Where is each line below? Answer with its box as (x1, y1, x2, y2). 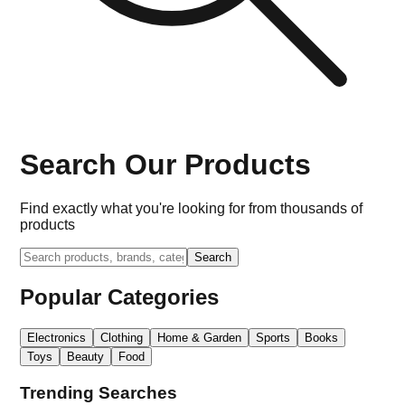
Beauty (67, 349, 105, 363)
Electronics (27, 330, 87, 344)
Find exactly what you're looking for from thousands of (20, 201, 363, 216)
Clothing (100, 330, 144, 344)
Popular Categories (20, 284, 220, 309)
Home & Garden (157, 330, 242, 344)
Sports (256, 330, 291, 344)
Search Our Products (20, 147, 312, 181)
